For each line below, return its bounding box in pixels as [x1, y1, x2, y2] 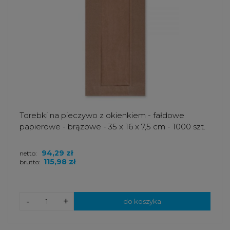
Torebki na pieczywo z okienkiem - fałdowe [20, 110, 184, 121]
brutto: [20, 158, 41, 166]
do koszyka [123, 197, 161, 206]
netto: [20, 149, 39, 158]
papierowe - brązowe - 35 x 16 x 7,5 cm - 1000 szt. [20, 122, 205, 132]
